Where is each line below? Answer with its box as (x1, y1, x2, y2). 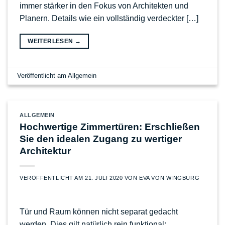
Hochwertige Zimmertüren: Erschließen (20, 121, 200, 132)
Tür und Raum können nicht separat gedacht (20, 207, 178, 216)
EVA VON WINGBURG (139, 174, 200, 181)
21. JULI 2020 (85, 174, 123, 181)
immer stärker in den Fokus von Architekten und (20, 2, 188, 11)
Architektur (20, 145, 71, 156)
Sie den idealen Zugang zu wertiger (20, 133, 182, 144)
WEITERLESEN (28, 38, 75, 45)
